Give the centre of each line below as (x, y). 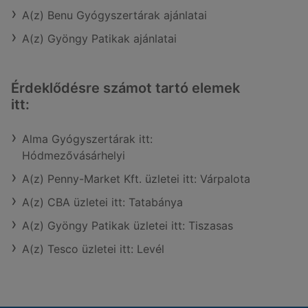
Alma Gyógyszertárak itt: (87, 139)
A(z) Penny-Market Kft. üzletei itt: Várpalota (136, 179)
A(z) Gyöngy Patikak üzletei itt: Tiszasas (128, 225)
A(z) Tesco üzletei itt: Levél (93, 249)
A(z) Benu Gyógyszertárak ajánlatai (114, 15)
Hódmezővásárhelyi (74, 155)
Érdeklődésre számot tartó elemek (125, 88)
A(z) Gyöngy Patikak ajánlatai (99, 38)
